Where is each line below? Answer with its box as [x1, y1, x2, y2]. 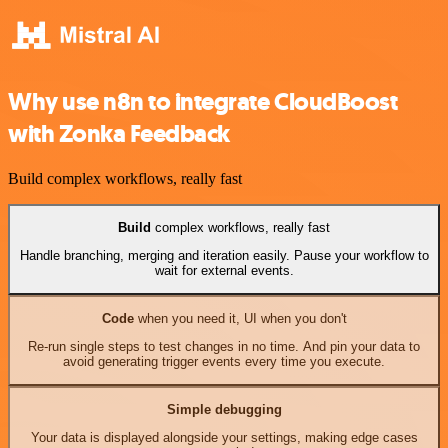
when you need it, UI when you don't [133, 310, 347, 326]
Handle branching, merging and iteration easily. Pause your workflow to [19, 248, 429, 264]
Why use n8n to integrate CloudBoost [8, 85, 398, 118]
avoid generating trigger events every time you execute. [63, 354, 385, 370]
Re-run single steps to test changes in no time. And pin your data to [28, 339, 420, 355]
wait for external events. [154, 263, 294, 279]
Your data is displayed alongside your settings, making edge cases [30, 430, 418, 446]
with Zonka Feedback [8, 117, 230, 150]
